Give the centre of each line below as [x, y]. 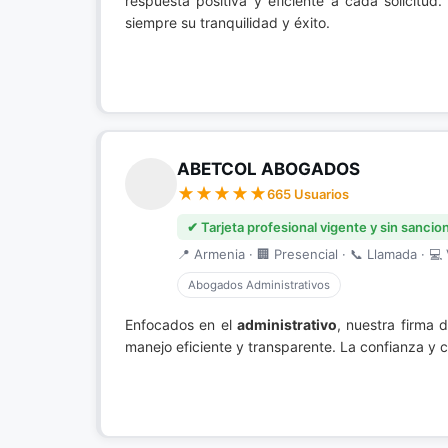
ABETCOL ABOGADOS [268, 169]
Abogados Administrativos [259, 285]
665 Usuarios [308, 194]
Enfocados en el [181, 324]
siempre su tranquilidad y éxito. [227, 22]
